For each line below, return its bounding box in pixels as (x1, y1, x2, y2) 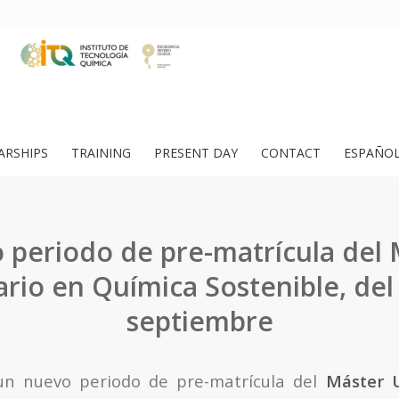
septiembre (126, 303, 273, 339)
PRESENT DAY (154, 144, 238, 161)
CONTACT (261, 144, 321, 161)
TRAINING (71, 144, 131, 161)
